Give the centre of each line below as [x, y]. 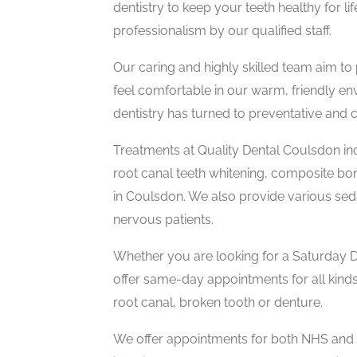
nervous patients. [163, 219]
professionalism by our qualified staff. [222, 30]
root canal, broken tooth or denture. [218, 302]
